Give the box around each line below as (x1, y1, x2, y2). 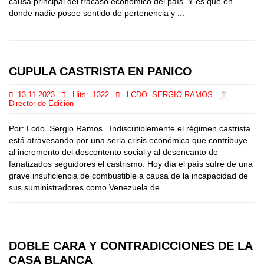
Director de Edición (9, 100, 74, 108)
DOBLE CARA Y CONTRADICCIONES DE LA (9, 239, 252, 252)
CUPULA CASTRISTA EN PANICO (9, 65, 192, 78)
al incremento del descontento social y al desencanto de (9, 147, 218, 157)
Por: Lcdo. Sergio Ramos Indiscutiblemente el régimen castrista (9, 124, 250, 133)
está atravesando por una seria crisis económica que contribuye (9, 136, 247, 145)
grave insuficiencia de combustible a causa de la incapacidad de (9, 171, 248, 180)
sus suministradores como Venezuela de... (9, 183, 167, 192)
